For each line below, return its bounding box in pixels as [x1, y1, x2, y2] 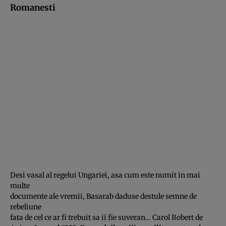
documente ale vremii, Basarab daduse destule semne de [10, 191, 197, 201]
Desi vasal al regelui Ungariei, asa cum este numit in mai [10, 170, 200, 180]
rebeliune [10, 202, 41, 211]
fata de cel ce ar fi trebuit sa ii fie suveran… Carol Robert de [10, 212, 203, 222]
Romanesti [10, 2, 55, 13]
